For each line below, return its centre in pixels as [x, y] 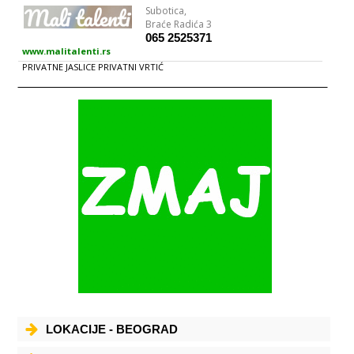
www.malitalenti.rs [67, 51]
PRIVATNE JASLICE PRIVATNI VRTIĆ [93, 67]
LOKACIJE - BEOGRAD [112, 329]
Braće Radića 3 [179, 24]
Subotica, [166, 11]
